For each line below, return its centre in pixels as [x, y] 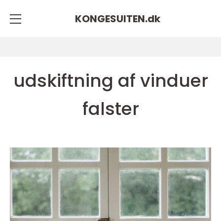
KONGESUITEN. [111, 18]
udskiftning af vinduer [110, 81]
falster [110, 109]
